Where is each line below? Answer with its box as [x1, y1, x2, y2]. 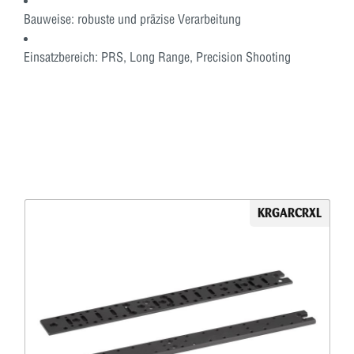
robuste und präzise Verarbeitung [74, 10, 241, 27]
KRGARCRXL [258, 205, 322, 220]
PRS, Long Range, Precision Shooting [98, 48, 291, 65]
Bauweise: [24, 10, 74, 27]
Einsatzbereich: [24, 48, 98, 65]
